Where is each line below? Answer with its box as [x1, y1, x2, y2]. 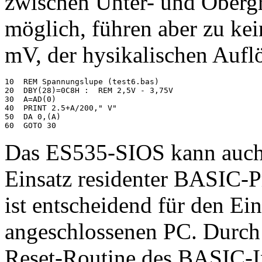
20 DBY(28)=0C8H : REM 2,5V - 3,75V [5, 86, 173, 95]
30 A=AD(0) [5, 95, 56, 104]
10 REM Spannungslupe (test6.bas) [5, 77, 159, 87]
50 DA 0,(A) [5, 112, 61, 122]
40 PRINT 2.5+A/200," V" [5, 104, 117, 113]
